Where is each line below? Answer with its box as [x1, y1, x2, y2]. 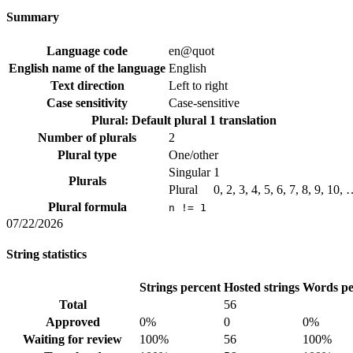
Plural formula [47, 199, 127, 214]
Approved [45, 315, 100, 329]
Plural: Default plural [91, 113, 210, 127]
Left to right [169, 78, 228, 92]
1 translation [209, 113, 277, 127]
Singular [169, 165, 210, 179]
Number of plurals [38, 130, 136, 144]
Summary [6, 10, 59, 24]
